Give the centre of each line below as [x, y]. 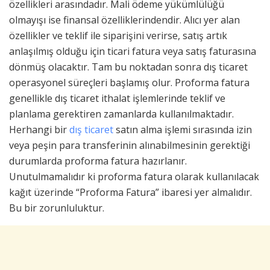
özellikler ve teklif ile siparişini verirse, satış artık [118, 35]
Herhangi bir [39, 129]
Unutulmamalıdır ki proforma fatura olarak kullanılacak [134, 176]
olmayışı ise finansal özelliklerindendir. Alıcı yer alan [124, 20]
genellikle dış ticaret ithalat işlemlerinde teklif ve [117, 98]
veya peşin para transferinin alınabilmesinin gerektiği [130, 145]
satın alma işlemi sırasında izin [184, 129]
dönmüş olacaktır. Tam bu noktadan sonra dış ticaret [128, 67]
